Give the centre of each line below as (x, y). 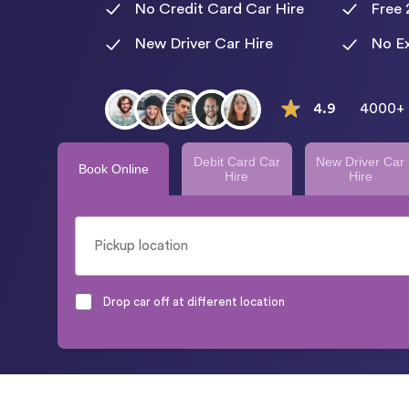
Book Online (113, 168)
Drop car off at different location (194, 301)
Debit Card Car (236, 161)
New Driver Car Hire (203, 44)
